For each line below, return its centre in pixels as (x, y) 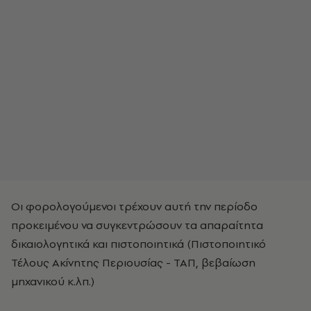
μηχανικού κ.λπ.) (53, 281)
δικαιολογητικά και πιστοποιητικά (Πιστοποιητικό (138, 244)
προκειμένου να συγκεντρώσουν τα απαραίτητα (137, 225)
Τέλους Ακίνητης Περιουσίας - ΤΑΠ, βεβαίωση (133, 262)
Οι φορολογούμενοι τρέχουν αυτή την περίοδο (134, 206)
